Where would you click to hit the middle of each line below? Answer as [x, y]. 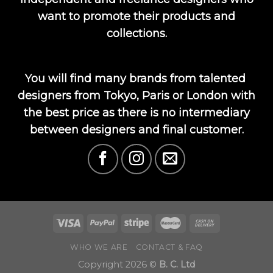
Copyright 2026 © [119, 265]
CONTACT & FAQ [169, 247]
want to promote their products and [136, 17]
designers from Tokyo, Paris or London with [136, 96]
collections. [136, 34]
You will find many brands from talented [135, 79]
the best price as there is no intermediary [136, 113]
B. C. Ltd [177, 265]
